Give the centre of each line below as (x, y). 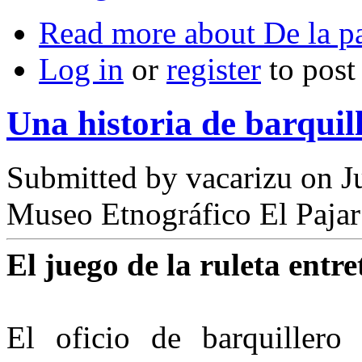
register (214, 69)
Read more (107, 33)
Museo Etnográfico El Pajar (183, 214)
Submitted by (96, 178)
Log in (81, 69)
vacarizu (239, 178)
